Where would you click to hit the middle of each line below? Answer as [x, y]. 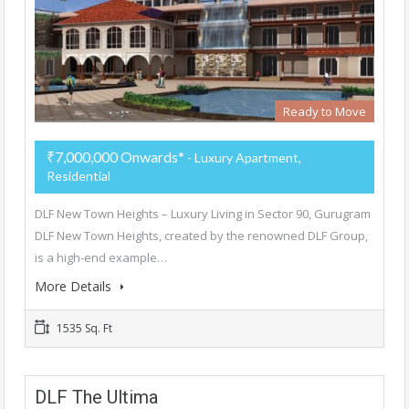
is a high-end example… [101, 257]
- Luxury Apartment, [243, 157]
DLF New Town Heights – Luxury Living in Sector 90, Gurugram [203, 213]
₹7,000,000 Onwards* [115, 156]
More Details [75, 286]
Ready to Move [325, 111]
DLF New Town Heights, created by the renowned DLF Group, [201, 235]
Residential [79, 175]
